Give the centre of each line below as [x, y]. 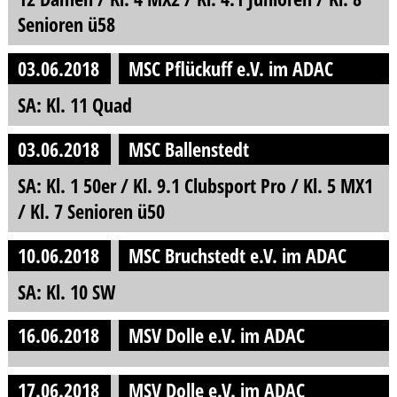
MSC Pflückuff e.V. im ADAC [231, 68]
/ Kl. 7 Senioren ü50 [91, 211]
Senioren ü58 [66, 24]
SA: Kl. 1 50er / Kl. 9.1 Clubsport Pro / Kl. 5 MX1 [195, 185]
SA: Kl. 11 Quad [74, 105]
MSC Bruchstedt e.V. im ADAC [238, 255]
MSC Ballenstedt [189, 149]
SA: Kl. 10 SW [66, 292]
